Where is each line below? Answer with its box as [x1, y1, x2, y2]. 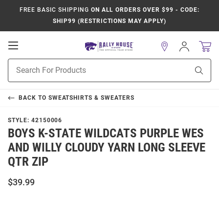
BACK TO [18, 94, 48, 101]
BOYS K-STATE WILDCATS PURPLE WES [8, 126, 204, 140]
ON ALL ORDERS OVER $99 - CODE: [88, 6, 199, 13]
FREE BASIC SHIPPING [20, 6, 89, 13]
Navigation [18, 60, 62, 69]
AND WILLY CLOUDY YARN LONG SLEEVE [8, 140, 205, 154]
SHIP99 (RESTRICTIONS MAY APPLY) [53, 18, 166, 24]
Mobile [18, 50, 46, 60]
